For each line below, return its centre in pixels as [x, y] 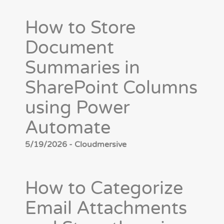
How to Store [80, 28]
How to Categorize [104, 188]
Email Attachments [106, 208]
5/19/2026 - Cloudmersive [76, 145]
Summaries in [82, 68]
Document [69, 48]
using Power [77, 108]
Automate [68, 128]
